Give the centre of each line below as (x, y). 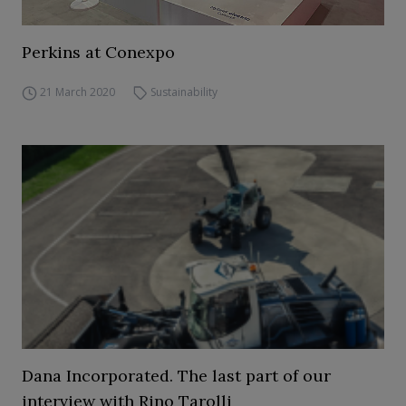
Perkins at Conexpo (98, 52)
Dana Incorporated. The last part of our (176, 376)
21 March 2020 (77, 92)
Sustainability (184, 92)
